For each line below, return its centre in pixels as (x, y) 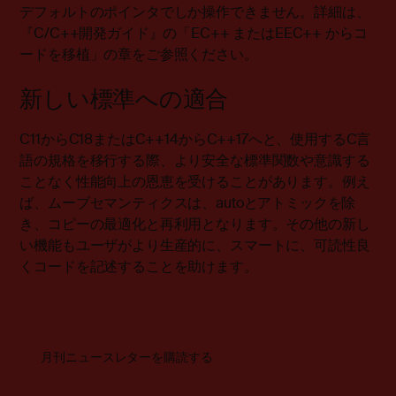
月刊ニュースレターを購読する (127, 358)
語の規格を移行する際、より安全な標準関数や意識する (195, 161)
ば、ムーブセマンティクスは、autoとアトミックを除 (188, 203)
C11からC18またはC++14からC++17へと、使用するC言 (195, 140)
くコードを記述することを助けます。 (139, 267)
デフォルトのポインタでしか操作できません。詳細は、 (195, 12)
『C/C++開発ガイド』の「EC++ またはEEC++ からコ (194, 34)
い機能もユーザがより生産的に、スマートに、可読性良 (195, 246)
